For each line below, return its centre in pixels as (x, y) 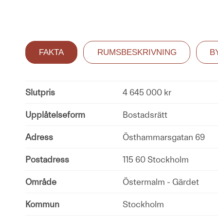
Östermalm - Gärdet (161, 182)
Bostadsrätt (145, 114)
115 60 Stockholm (156, 159)
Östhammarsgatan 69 (164, 137)
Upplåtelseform (55, 114)
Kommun (42, 204)
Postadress (47, 159)
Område (41, 182)
